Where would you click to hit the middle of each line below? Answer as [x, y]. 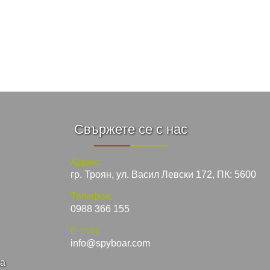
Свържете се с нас [131, 130]
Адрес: [86, 162]
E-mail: [86, 231]
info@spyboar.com [110, 243]
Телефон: [92, 196]
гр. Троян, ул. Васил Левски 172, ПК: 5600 [163, 175]
